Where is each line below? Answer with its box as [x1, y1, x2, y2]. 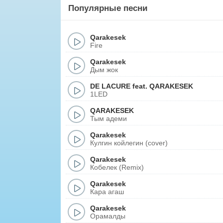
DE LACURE [90, 82, 130, 90]
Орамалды [90, 212, 125, 220]
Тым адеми [90, 114, 127, 122]
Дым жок [90, 65, 118, 74]
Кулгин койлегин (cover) [90, 138, 168, 147]
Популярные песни [68, 3, 147, 13]
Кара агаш [90, 187, 124, 196]
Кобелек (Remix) [90, 163, 144, 171]
